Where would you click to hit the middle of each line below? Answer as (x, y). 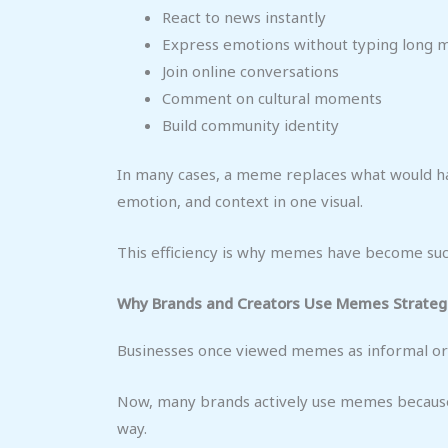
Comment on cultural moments (272, 97)
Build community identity (250, 124)
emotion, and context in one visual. (240, 201)
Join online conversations (250, 70)
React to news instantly (244, 16)
